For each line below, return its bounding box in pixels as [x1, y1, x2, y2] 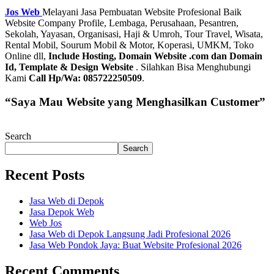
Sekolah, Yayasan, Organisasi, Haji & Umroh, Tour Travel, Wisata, [5, 28, 263, 39]
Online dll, [5, 50, 48, 61]
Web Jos [29, 218, 62, 229]
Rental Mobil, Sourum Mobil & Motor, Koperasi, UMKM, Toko [5, 39, 254, 50]
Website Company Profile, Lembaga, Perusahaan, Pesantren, [5, 17, 239, 28]
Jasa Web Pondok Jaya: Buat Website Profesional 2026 [29, 240, 242, 251]
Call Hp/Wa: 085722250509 [29, 72, 142, 83]
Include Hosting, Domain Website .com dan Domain [48, 50, 262, 61]
